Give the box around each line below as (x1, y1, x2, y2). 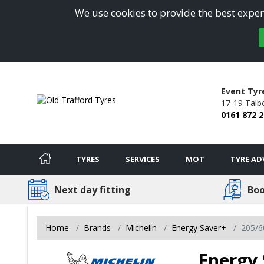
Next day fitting (54, 183, 131, 196)
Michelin (126, 222, 157, 233)
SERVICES (126, 153, 160, 164)
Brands (84, 222, 111, 233)
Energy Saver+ (171, 222, 226, 233)
